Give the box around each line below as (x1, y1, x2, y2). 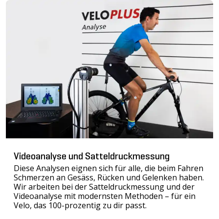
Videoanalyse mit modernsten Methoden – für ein (14, 190, 196, 201)
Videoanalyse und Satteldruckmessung (14, 152, 170, 162)
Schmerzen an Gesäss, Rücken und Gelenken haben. (14, 172, 204, 183)
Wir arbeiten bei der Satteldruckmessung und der (14, 181, 195, 192)
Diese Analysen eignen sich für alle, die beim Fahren (14, 162, 203, 174)
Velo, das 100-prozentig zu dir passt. (14, 199, 147, 211)
